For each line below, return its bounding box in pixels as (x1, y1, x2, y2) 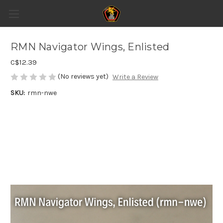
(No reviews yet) (58, 72, 109, 81)
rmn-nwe (27, 89, 57, 98)
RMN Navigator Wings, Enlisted (10, 41, 170, 53)
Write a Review (112, 73, 158, 82)
